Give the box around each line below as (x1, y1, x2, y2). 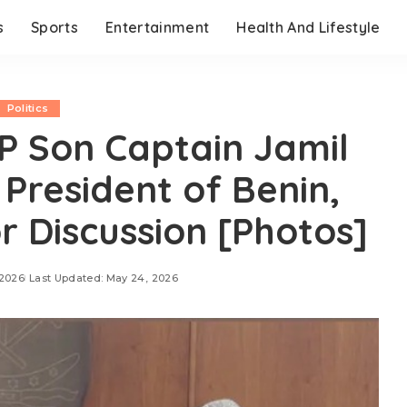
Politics (6, 102, 49, 114)
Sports (31, 18, 79, 36)
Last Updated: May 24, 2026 (28, 272, 178, 284)
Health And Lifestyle (236, 18, 381, 36)
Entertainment (105, 18, 210, 36)
